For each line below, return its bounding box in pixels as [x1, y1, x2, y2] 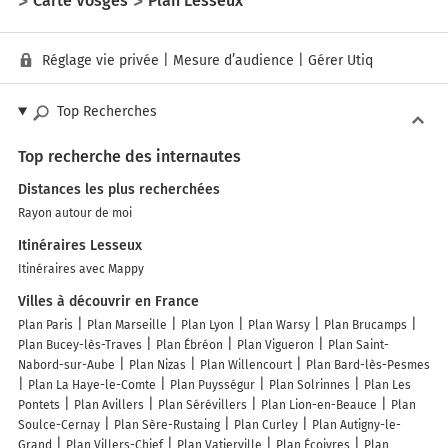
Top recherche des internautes [18, 147, 241, 167]
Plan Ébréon [156, 338, 223, 353]
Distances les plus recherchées [18, 181, 220, 199]
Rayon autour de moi [18, 206, 132, 221]
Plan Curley [234, 418, 298, 433]
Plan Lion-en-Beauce [261, 398, 377, 413]
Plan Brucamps [324, 318, 407, 333]
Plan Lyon [181, 318, 234, 333]
